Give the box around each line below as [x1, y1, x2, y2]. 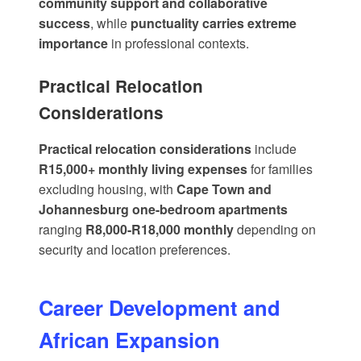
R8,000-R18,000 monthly [85, 220, 234, 239]
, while [90, 14, 131, 33]
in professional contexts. [108, 34, 249, 53]
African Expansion [39, 325, 220, 355]
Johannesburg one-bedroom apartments [39, 200, 288, 219]
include [251, 139, 297, 159]
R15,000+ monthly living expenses [39, 160, 247, 179]
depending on [234, 220, 316, 239]
